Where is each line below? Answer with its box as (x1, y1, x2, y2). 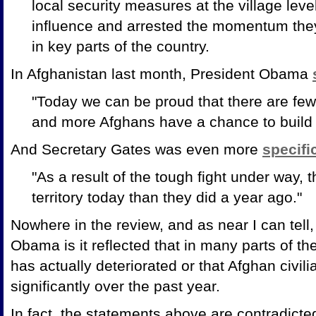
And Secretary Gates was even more (11, 141, 262, 157)
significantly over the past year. (11, 278, 220, 294)
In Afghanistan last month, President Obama (11, 66, 312, 82)
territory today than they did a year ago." (32, 189, 302, 205)
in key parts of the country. (32, 38, 214, 54)
